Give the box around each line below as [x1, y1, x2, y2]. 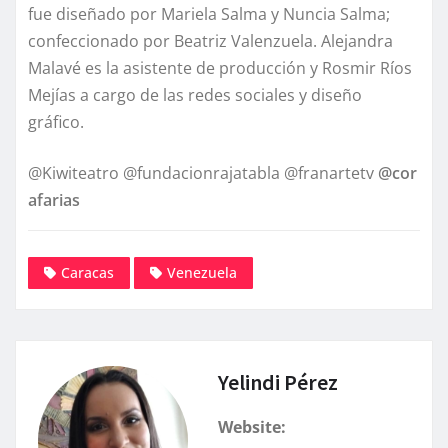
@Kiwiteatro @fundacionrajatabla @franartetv [28, 162, 378, 185]
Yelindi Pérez [218, 367, 338, 396]
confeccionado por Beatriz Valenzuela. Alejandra [28, 30, 393, 53]
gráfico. [28, 111, 84, 134]
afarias [28, 189, 80, 212]
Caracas [61, 262, 114, 282]
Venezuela [167, 262, 237, 282]
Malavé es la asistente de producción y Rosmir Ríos [28, 57, 412, 80]
